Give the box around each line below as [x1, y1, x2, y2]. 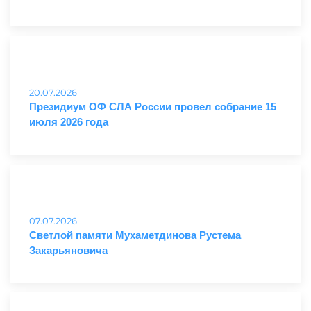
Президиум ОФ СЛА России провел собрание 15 [29, 100, 277, 112]
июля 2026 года [29, 115, 109, 128]
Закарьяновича [29, 244, 108, 256]
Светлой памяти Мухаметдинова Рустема [29, 228, 242, 241]
